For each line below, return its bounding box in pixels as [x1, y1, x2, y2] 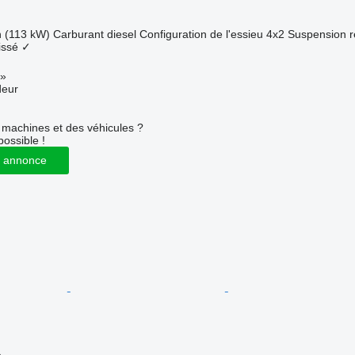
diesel [106, 27, 136, 40]
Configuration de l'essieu [139, 27, 263, 40]
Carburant [52, 27, 104, 40]
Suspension [287, 27, 346, 40]
